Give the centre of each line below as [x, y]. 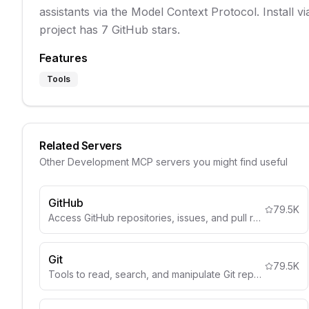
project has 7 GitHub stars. [110, 30]
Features [63, 58]
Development [98, 162]
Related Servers [81, 146]
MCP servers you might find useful [208, 162]
